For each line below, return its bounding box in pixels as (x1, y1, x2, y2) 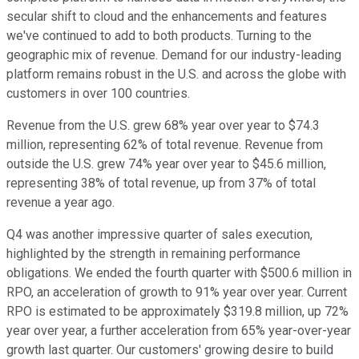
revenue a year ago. (6, 195, 115, 211)
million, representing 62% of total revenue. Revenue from (6, 137, 323, 153)
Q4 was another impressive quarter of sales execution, (6, 227, 313, 243)
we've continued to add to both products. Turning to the (6, 28, 312, 44)
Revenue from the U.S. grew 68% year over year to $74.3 (6, 118, 320, 134)
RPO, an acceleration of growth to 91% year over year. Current (6, 284, 347, 301)
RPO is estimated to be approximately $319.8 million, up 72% (6, 304, 349, 320)
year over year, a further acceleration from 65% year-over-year (6, 323, 351, 339)
